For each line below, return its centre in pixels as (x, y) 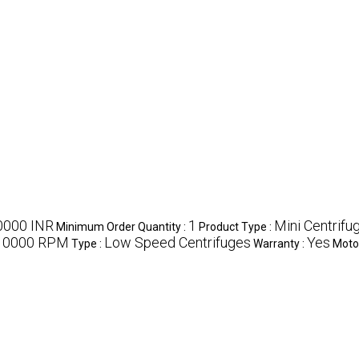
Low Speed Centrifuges (177, 242)
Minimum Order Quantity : (122, 226)
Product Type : (236, 226)
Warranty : (280, 243)
